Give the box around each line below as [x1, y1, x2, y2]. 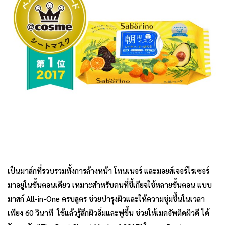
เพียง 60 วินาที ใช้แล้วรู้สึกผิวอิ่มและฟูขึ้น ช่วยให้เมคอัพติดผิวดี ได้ [8, 208, 209, 218]
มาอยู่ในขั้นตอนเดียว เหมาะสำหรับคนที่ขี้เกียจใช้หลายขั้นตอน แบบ [8, 180, 212, 190]
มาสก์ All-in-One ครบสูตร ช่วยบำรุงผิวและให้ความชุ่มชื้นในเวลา [8, 194, 205, 204]
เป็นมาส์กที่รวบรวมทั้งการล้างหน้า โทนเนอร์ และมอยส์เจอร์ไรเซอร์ [8, 166, 209, 176]
